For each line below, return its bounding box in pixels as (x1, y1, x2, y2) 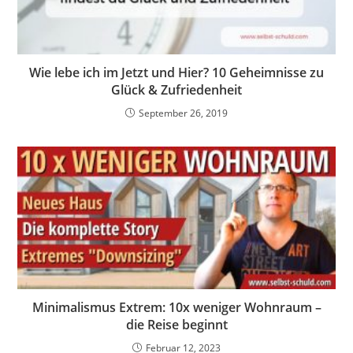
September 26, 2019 (139, 106, 228, 121)
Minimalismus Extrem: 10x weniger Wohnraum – (32, 298, 321, 316)
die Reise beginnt (125, 315, 228, 333)
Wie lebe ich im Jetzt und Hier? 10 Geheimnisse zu (29, 64, 324, 82)
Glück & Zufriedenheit (111, 81, 242, 99)
